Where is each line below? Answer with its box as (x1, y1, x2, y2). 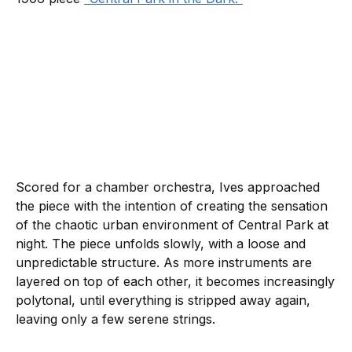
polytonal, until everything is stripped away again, (16, 292, 310, 309)
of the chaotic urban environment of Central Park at (16, 217, 328, 233)
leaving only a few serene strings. (16, 311, 215, 328)
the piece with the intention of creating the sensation (16, 198, 328, 214)
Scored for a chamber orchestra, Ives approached (16, 179, 320, 196)
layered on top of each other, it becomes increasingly (16, 273, 335, 290)
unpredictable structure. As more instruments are (16, 255, 312, 271)
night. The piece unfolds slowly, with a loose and (16, 236, 306, 252)
